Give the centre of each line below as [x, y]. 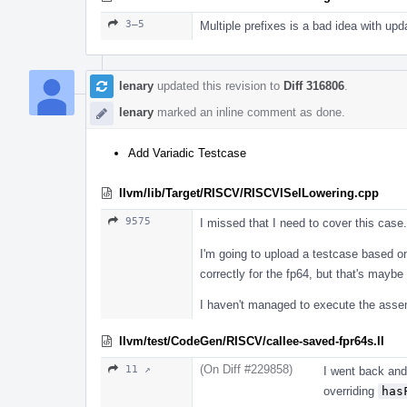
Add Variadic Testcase [187, 153]
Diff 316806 [314, 85]
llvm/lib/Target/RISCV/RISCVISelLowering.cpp [249, 193]
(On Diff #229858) [246, 369]
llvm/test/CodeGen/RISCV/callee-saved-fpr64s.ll [252, 341]
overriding [351, 391]
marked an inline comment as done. [249, 112]
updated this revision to [218, 85]
